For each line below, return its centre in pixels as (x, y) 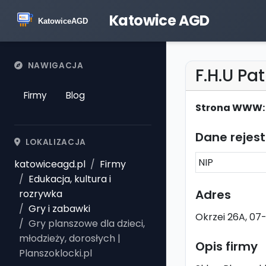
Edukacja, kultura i (70, 179)
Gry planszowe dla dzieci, (87, 224)
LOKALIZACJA (56, 142)
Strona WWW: (230, 108)
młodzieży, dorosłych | (70, 238)
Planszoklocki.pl (56, 253)
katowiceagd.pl (50, 164)
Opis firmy (227, 246)
